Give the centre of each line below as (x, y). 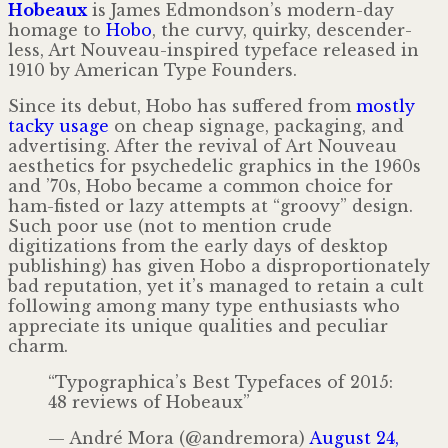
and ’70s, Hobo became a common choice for (200, 185)
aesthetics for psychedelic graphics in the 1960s (214, 165)
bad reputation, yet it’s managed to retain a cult (216, 285)
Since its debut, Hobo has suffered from (182, 105)
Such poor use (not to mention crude (170, 225)
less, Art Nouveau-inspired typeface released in (213, 49)
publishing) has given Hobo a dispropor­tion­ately (219, 265)
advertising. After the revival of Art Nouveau (202, 145)
